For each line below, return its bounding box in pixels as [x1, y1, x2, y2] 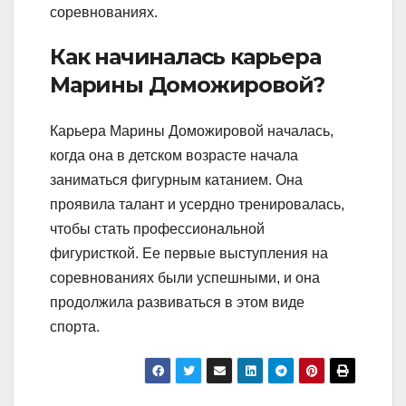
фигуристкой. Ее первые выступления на [50, 246, 328, 262]
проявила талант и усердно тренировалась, [50, 197, 344, 213]
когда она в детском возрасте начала [50, 148, 298, 164]
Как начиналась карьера [50, 43, 321, 70]
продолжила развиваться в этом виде [50, 295, 304, 311]
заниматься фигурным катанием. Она [50, 172, 303, 188]
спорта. [50, 319, 100, 335]
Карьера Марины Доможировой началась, [50, 123, 333, 140]
